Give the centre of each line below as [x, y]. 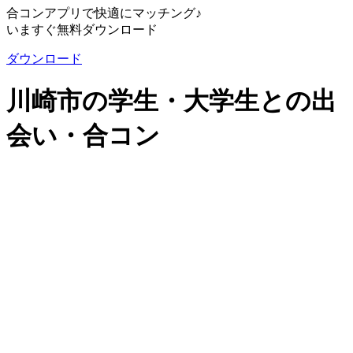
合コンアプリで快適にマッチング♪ [104, 13]
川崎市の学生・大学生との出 [171, 101]
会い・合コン [83, 136]
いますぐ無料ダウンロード [82, 30]
